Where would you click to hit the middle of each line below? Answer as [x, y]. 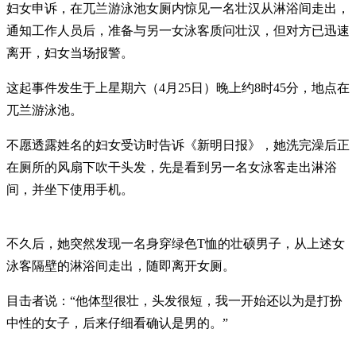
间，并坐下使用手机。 [70, 189]
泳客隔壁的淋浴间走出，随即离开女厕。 [121, 265]
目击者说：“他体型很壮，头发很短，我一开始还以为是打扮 [174, 300]
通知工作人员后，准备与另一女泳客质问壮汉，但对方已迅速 [178, 30]
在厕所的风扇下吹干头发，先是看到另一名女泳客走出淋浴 [172, 167]
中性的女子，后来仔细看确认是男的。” [117, 323]
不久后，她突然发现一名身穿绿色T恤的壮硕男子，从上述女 [176, 243]
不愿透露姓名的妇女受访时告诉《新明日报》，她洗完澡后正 [178, 145]
